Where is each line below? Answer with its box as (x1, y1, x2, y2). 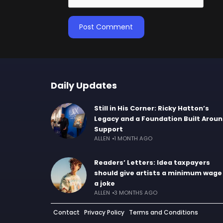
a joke (94, 179, 115, 189)
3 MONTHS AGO (114, 189, 157, 197)
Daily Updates (51, 79, 117, 92)
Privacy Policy (84, 208, 124, 217)
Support (94, 124, 123, 134)
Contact (53, 208, 80, 217)
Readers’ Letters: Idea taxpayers (94, 158, 210, 168)
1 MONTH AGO (114, 134, 152, 143)
